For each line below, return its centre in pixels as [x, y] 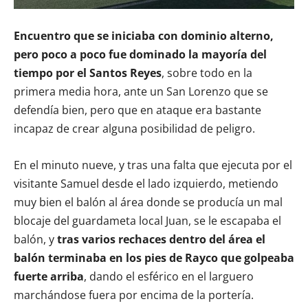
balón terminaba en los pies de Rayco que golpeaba [154, 257]
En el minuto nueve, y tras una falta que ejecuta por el [153, 165]
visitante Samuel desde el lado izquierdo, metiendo [146, 183]
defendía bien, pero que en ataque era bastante [137, 110]
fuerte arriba [49, 276]
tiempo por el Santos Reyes [88, 73]
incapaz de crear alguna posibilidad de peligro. [134, 128]
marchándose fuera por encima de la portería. [134, 295]
